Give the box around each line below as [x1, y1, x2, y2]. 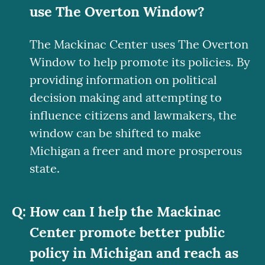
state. [30, 161, 60, 176]
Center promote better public [30, 223, 225, 241]
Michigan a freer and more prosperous [30, 143, 242, 159]
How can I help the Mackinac [30, 202, 221, 221]
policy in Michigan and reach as [30, 244, 238, 262]
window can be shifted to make [30, 125, 201, 141]
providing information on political [30, 72, 216, 88]
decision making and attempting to [30, 90, 222, 105]
